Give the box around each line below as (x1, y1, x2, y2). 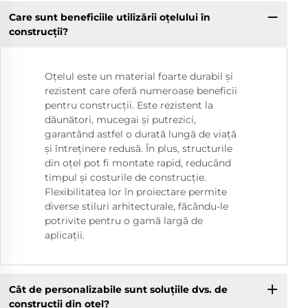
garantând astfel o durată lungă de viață (45, 128, 236, 141)
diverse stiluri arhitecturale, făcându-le (45, 200, 228, 213)
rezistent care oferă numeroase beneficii (45, 85, 237, 98)
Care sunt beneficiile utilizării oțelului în (8, 10, 210, 23)
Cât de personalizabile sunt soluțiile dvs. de (8, 283, 228, 296)
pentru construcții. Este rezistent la (45, 99, 213, 112)
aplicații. (45, 229, 85, 242)
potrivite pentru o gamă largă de (45, 214, 203, 228)
